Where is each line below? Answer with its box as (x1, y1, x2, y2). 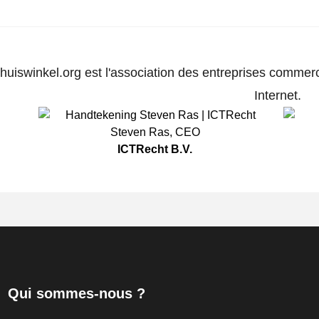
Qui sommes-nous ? (7, 286, 145, 302)
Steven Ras (110, 126, 169, 139)
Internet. (253, 88, 301, 103)
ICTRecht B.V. (117, 143, 193, 156)
